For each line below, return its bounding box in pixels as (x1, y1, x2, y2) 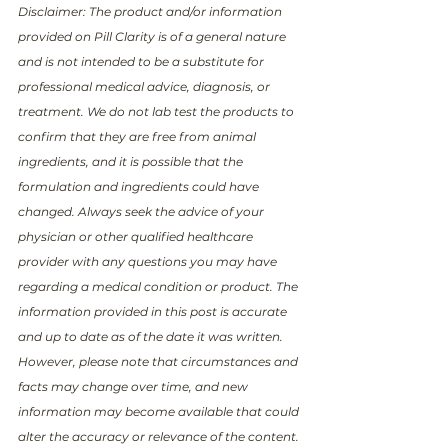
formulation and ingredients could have (18, 178, 262, 194)
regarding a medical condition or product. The (18, 278, 301, 294)
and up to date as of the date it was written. (18, 328, 286, 344)
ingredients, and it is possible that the (18, 153, 246, 169)
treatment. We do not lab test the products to (18, 103, 297, 119)
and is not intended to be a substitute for (18, 53, 267, 69)
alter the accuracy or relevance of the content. (18, 428, 302, 444)
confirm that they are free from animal (18, 128, 259, 144)
